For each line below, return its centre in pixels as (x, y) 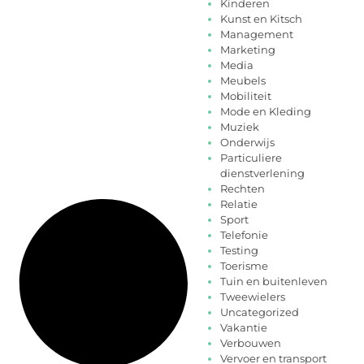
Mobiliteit (246, 96)
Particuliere (251, 158)
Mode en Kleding (266, 112)
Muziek (240, 127)
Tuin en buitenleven (274, 282)
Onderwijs (247, 143)
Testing (239, 251)
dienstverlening (262, 173)
